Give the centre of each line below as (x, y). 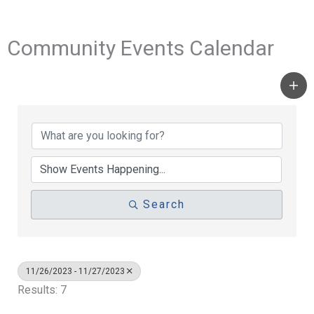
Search (164, 204)
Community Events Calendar (141, 48)
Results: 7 (42, 289)
